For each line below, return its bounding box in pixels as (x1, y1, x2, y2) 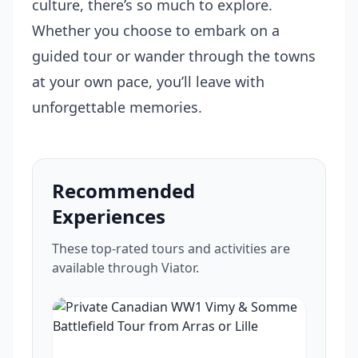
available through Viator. (52, 259, 199, 276)
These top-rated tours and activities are (52, 240, 290, 257)
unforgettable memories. (32, 97, 202, 117)
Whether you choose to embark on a (32, 21, 280, 40)
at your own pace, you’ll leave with (32, 72, 265, 91)
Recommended (52, 177, 195, 204)
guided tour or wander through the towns (32, 46, 316, 66)
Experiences (52, 203, 165, 229)
